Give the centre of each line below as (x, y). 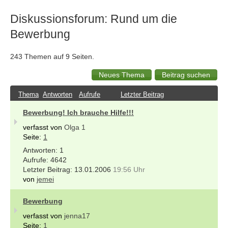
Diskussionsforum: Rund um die (94, 19)
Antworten (58, 94)
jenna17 (77, 216)
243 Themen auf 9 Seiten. (52, 56)
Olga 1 (75, 127)
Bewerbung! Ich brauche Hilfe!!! (78, 112)
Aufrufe (90, 94)
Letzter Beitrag (142, 94)
